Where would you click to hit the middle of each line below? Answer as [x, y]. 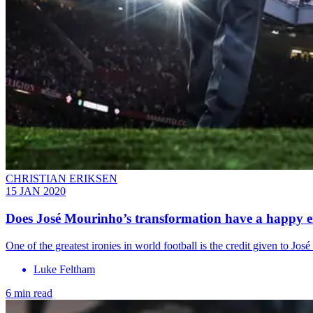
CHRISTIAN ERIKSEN [61, 179]
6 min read [29, 293]
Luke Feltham [64, 269]
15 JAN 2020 [36, 191]
